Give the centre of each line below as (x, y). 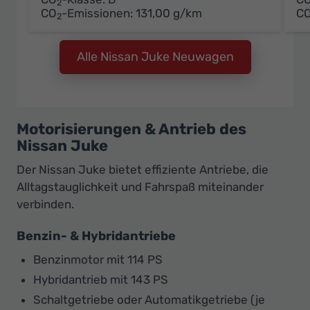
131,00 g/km (169, 13)
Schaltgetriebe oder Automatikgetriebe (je (149, 299)
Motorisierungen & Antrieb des (131, 129)
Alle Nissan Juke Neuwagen (155, 56)
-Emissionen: (99, 13)
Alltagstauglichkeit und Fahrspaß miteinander (140, 186)
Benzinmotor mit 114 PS (98, 259)
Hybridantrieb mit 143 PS (101, 279)
